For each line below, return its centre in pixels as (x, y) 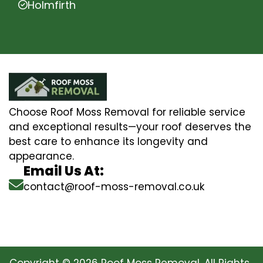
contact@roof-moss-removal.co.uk (114, 186)
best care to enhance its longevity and (108, 141)
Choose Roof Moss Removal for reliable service (127, 112)
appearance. (41, 156)
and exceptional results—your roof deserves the (130, 127)
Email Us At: (64, 171)
